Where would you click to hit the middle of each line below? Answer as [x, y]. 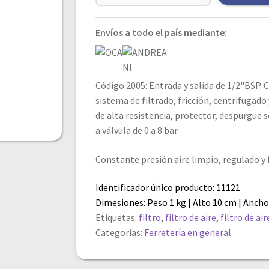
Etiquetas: [117, 218]
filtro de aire [191, 218]
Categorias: [120, 233]
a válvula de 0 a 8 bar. [138, 131]
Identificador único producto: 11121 [168, 188]
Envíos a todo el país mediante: [162, 33]
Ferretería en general [188, 233]
